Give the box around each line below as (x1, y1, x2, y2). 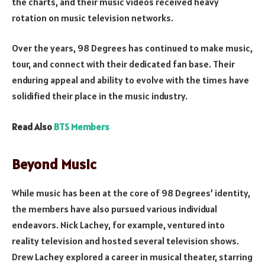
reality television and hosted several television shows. (12, 234, 239, 247)
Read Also (12, 120, 54, 132)
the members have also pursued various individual (12, 202, 217, 215)
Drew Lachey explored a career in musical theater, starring (12, 250, 253, 263)
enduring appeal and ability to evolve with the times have (12, 74, 249, 86)
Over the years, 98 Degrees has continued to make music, (12, 42, 253, 54)
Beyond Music (12, 155, 96, 174)
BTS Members (54, 120, 109, 132)
